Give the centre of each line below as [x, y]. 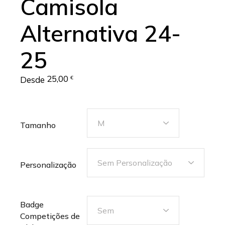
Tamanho [38, 125]
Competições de [50, 216]
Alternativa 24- [101, 33]
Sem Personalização [135, 163]
